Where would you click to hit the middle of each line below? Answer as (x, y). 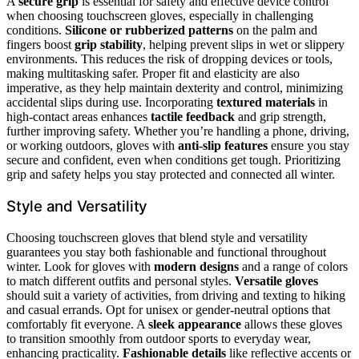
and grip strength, (280, 117)
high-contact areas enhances (79, 117)
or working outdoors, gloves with (92, 146)
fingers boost (40, 45)
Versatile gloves (276, 280)
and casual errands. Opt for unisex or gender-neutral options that (168, 309)
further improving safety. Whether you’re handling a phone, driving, (178, 131)
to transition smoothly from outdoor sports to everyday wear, (159, 338)
